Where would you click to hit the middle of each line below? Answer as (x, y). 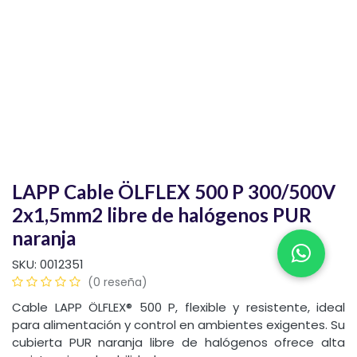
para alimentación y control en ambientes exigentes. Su (178, 325)
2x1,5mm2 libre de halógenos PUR (162, 215)
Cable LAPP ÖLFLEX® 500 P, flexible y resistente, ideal (178, 308)
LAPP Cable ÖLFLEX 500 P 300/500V (174, 192)
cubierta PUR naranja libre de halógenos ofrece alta (178, 343)
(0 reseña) (118, 282)
